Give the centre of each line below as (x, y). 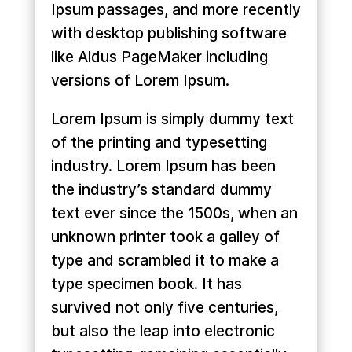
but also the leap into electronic (163, 332)
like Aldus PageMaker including (159, 57)
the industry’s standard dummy (161, 190)
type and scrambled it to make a (165, 261)
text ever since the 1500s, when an (174, 214)
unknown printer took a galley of (165, 237)
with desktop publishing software (169, 34)
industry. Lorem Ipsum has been (163, 167)
